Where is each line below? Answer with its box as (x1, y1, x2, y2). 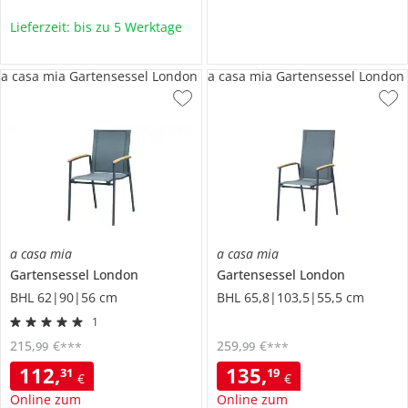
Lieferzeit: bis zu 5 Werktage (10, 18, 182, 36)
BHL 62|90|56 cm (10, 288, 117, 306)
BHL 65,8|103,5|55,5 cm (216, 288, 364, 306)
